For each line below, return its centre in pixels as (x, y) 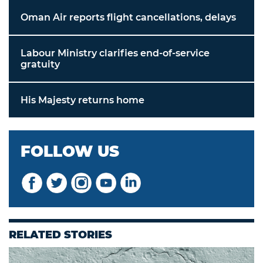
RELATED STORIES (60, 235)
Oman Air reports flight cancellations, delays (128, 18)
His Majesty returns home (82, 100)
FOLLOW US (70, 152)
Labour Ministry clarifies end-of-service (115, 53)
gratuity (40, 65)
